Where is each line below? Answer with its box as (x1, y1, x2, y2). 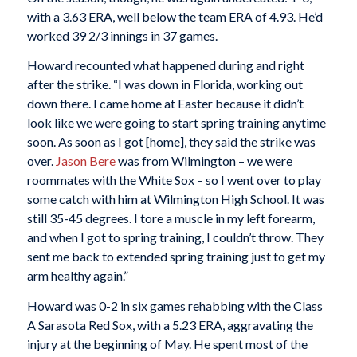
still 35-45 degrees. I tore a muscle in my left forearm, (26, 210, 315, 226)
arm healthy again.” (26, 268, 128, 284)
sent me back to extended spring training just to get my (26, 249, 325, 265)
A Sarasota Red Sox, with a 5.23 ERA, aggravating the (26, 316, 313, 332)
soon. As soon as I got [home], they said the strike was (26, 134, 316, 150)
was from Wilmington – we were (115, 153, 292, 169)
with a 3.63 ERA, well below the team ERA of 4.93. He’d (26, 8, 323, 24)
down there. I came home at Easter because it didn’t (26, 96, 304, 112)
